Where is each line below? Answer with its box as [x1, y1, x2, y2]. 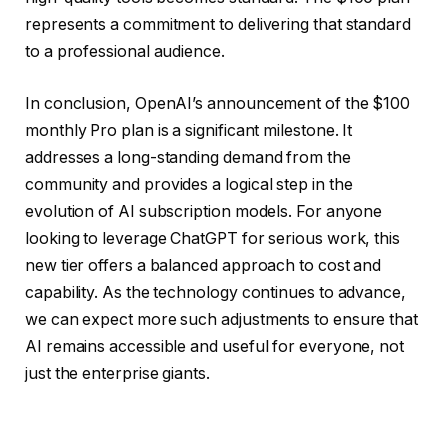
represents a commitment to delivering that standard [25, 14, 411, 34]
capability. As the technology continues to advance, [25, 282, 406, 302]
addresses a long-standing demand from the [25, 147, 351, 167]
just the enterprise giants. [25, 363, 210, 383]
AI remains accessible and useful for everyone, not [25, 336, 405, 356]
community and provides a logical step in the [25, 174, 353, 194]
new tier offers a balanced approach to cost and [25, 255, 382, 275]
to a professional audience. [25, 41, 225, 61]
